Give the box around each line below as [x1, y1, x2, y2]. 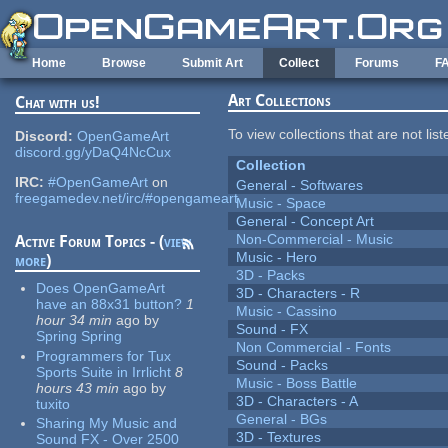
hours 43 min [36, 379, 120, 396]
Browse [102, 56, 146, 70]
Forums [355, 56, 399, 70]
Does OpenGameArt [36, 280, 166, 297]
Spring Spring [36, 328, 123, 345]
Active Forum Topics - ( [15, 232, 165, 252]
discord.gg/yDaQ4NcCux [15, 144, 172, 161]
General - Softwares [236, 177, 364, 194]
